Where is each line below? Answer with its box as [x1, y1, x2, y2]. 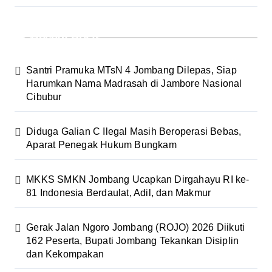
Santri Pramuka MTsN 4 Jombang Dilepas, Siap [26, 64, 237, 75]
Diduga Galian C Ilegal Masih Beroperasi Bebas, [26, 126, 242, 137]
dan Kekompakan [26, 248, 104, 259]
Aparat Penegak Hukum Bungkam [26, 139, 177, 150]
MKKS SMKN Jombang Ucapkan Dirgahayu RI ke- [26, 174, 250, 185]
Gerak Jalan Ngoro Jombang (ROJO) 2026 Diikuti [26, 222, 245, 233]
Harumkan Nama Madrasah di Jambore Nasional [26, 78, 242, 89]
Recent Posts [30, 30, 102, 44]
